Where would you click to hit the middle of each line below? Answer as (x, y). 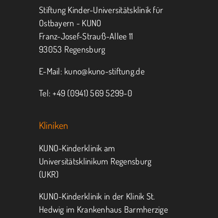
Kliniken (54, 125)
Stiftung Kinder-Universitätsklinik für (101, 9)
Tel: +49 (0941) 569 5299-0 (86, 93)
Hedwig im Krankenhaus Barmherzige (103, 209)
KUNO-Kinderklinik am (77, 148)
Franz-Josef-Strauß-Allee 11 (86, 36)
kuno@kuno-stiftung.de (104, 71)
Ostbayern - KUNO (70, 23)
